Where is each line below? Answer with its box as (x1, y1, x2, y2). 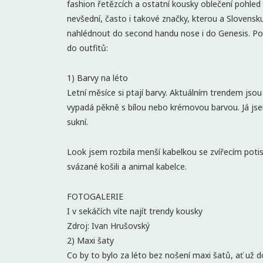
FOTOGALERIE (67, 190, 123, 202)
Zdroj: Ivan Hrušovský (67, 220, 150, 231)
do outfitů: (67, 42, 108, 53)
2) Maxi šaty (67, 234, 114, 246)
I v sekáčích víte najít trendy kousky (67, 205, 203, 217)
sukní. (67, 116, 88, 127)
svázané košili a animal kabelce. (67, 160, 187, 172)
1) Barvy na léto (67, 72, 128, 83)
